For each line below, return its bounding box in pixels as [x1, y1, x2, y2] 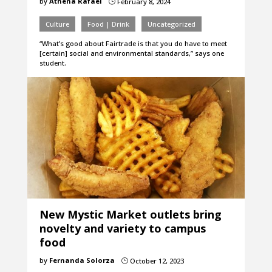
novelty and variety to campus [39, 221, 206, 236]
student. [39, 58, 66, 68]
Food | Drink [87, 19, 129, 29]
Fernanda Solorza [49, 256, 115, 265]
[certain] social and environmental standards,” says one [39, 49, 224, 58]
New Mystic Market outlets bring [39, 207, 222, 222]
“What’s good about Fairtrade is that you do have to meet [39, 39, 227, 49]
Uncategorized [147, 19, 195, 29]
